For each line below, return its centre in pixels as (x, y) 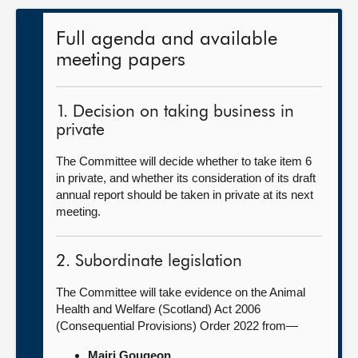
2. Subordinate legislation (149, 262)
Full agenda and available (167, 39)
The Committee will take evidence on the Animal (181, 292)
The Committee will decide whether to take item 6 (184, 161)
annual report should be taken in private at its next (185, 195)
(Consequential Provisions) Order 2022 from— (177, 326)
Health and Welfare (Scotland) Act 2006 (158, 309)
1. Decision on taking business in (175, 112)
